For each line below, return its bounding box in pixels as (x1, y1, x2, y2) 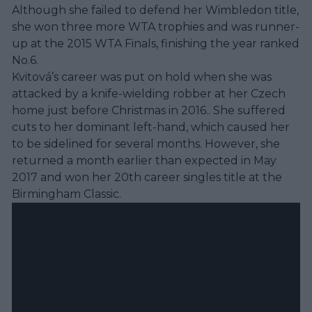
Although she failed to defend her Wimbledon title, (12, 3, 299, 17)
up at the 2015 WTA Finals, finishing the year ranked (12, 36, 299, 50)
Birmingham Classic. (12, 187, 121, 201)
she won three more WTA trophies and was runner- (12, 19, 299, 33)
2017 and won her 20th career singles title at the (12, 170, 282, 184)
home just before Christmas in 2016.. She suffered (12, 103, 286, 117)
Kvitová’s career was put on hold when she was (12, 70, 272, 84)
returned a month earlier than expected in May (12, 153, 276, 167)
